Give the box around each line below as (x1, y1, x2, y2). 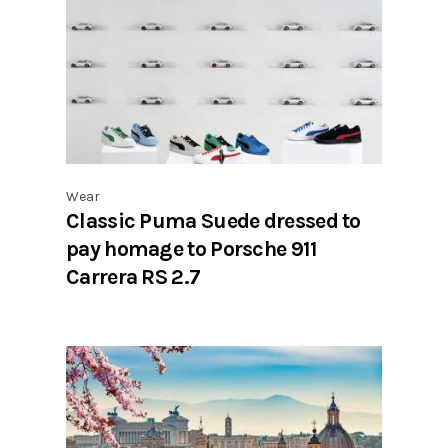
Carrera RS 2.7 (66, 263, 201, 289)
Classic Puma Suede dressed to (66, 207, 361, 233)
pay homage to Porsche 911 (66, 235, 318, 261)
